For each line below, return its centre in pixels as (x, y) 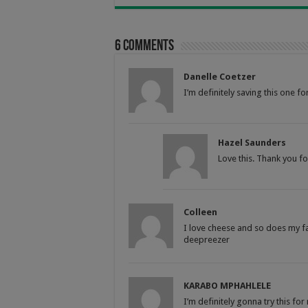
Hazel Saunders (252, 142)
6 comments (144, 46)
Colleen (200, 212)
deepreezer (207, 239)
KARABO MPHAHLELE (227, 285)
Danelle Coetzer (220, 76)
